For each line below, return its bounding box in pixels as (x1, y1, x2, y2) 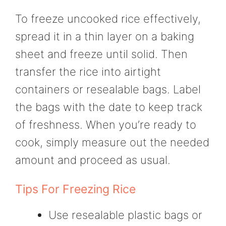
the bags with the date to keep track (15, 100, 202, 114)
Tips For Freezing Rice (15, 182, 136, 196)
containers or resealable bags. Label (15, 83, 201, 96)
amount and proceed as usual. (15, 153, 171, 167)
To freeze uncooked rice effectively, (15, 12, 201, 26)
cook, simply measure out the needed (15, 136, 209, 149)
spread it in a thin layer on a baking (15, 30, 194, 43)
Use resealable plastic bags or (48, 208, 202, 221)
